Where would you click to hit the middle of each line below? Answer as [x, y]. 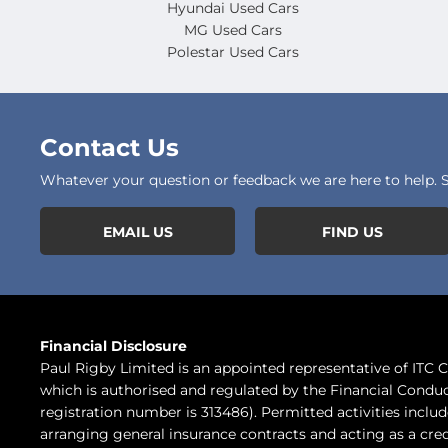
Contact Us [109, 147]
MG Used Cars [233, 29]
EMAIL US [137, 231]
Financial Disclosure [113, 345]
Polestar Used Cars [233, 51]
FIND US [352, 231]
